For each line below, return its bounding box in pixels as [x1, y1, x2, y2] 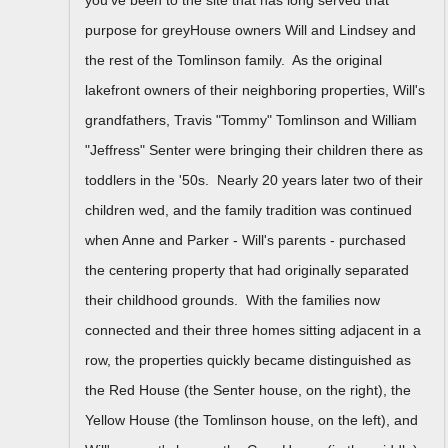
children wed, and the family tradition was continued [85, 201, 412, 218]
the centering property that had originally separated [85, 261, 409, 278]
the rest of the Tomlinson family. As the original [85, 51, 382, 68]
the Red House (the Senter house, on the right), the [85, 381, 411, 398]
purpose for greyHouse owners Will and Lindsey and [85, 21, 416, 38]
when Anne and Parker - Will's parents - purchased [85, 231, 406, 248]
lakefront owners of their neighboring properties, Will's [85, 81, 425, 98]
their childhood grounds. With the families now [85, 291, 380, 308]
